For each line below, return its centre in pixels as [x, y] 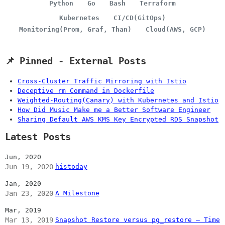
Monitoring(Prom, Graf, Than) [75, 29]
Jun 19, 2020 [29, 167]
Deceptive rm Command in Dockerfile [86, 90]
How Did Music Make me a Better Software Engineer [114, 109]
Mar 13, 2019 [29, 220]
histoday [71, 167]
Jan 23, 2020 [29, 194]
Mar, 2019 [23, 210]
